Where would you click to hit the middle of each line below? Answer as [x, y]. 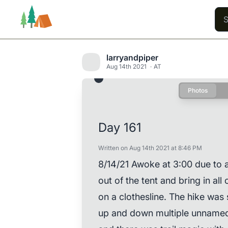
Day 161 [120, 127]
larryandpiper [132, 57]
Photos [198, 90]
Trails [34, 95]
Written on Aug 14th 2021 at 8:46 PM [150, 148]
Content [143, 95]
